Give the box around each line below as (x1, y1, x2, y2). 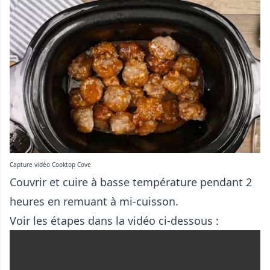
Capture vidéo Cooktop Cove (10, 160, 91, 169)
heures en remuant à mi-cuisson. (10, 193, 178, 209)
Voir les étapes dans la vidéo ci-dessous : (10, 213, 219, 228)
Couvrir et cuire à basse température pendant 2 (10, 174, 252, 189)
